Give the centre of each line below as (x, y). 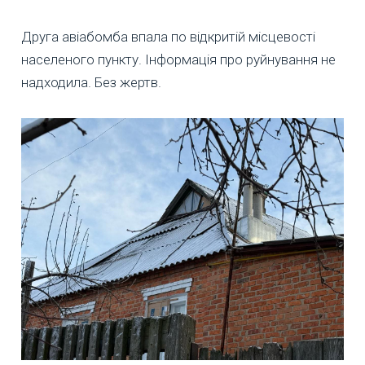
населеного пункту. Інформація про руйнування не (178, 59)
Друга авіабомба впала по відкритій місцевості (168, 36)
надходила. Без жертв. (91, 82)
